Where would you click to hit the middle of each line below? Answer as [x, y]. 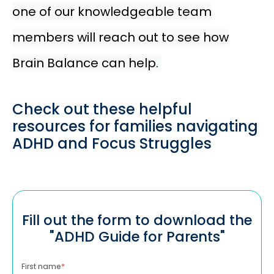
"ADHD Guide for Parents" [137, 236]
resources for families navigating [135, 126]
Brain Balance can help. [87, 63]
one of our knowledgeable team [112, 12]
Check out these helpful [102, 109]
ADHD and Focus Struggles [112, 143]
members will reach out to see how [120, 37]
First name [41, 266]
